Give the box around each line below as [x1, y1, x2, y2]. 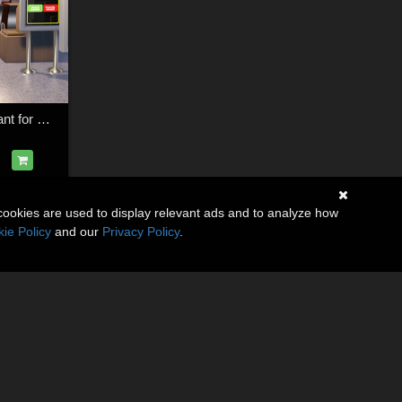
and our [51, 224, 102, 239]
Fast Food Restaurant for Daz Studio [36, 111, 50, 127]
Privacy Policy [102, 224, 179, 239]
